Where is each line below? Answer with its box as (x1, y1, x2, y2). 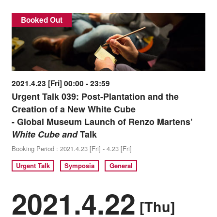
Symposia (64, 161, 95, 170)
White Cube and (11, 128, 77, 141)
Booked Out (21, 15, 62, 26)
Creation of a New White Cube (11, 103, 136, 116)
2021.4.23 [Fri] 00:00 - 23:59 (11, 78, 110, 89)
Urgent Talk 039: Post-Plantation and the (11, 90, 179, 103)
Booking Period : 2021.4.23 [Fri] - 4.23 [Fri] (11, 144, 132, 154)
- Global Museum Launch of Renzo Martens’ (11, 115, 193, 128)
